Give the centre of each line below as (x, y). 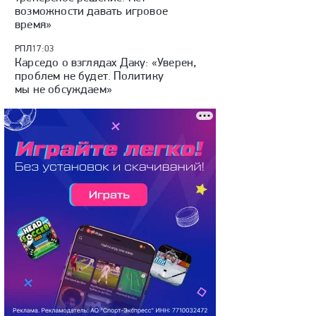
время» (34, 24)
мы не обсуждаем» (64, 89)
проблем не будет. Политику (89, 75)
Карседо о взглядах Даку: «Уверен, (106, 62)
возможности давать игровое (91, 11)
